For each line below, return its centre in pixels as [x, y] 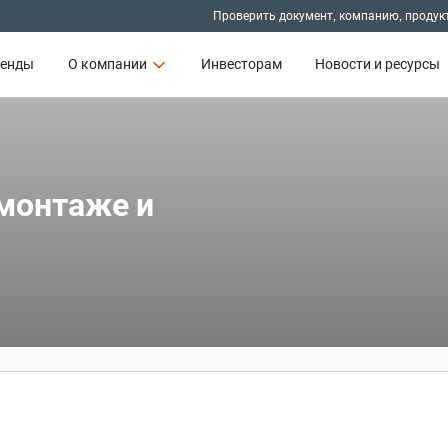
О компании [107, 64]
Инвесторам [241, 64]
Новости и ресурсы [378, 64]
